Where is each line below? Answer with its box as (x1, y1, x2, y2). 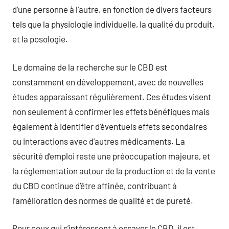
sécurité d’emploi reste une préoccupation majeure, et (12, 150, 210, 161)
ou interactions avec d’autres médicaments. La (12, 135, 185, 146)
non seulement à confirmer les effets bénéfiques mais (12, 106, 210, 117)
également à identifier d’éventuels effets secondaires (12, 121, 207, 131)
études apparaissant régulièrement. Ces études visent (12, 91, 211, 102)
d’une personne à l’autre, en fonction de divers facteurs (12, 4, 212, 14)
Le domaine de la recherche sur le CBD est (12, 61, 167, 72)
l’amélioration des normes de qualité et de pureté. (12, 195, 193, 205)
